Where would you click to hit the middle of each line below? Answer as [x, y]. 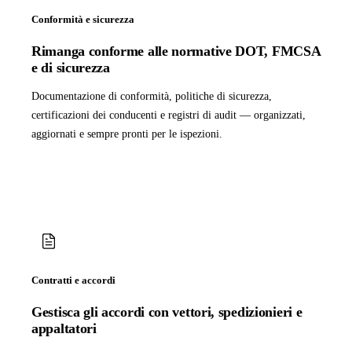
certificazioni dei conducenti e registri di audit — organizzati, [169, 115]
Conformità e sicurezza [83, 20]
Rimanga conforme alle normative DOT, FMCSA [176, 51]
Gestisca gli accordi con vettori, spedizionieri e [167, 312]
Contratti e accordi [73, 280]
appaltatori [64, 329]
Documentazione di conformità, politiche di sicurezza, [152, 97]
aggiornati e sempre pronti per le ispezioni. [127, 134]
